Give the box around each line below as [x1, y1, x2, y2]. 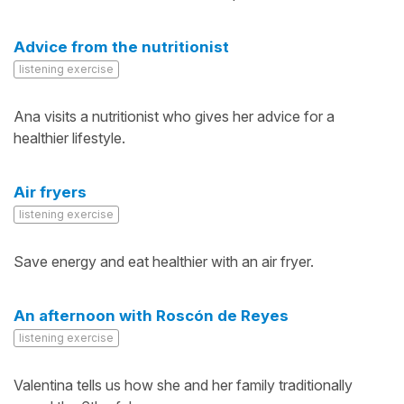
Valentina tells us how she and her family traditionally [14, 376, 353, 394]
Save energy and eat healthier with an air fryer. [14, 252, 314, 271]
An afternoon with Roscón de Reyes [14, 307, 289, 325]
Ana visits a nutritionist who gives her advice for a [14, 107, 335, 125]
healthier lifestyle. [14, 129, 125, 147]
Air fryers [14, 183, 87, 201]
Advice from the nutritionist [14, 38, 229, 56]
